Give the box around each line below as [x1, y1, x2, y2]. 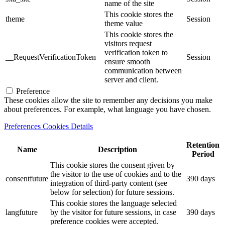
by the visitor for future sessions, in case [50, 208, 176, 216]
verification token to [104, 48, 168, 57]
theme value [104, 19, 143, 28]
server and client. [104, 75, 158, 84]
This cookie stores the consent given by [50, 161, 175, 169]
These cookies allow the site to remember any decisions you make [4, 96, 212, 104]
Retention [186, 141, 219, 149]
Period [191, 150, 214, 158]
